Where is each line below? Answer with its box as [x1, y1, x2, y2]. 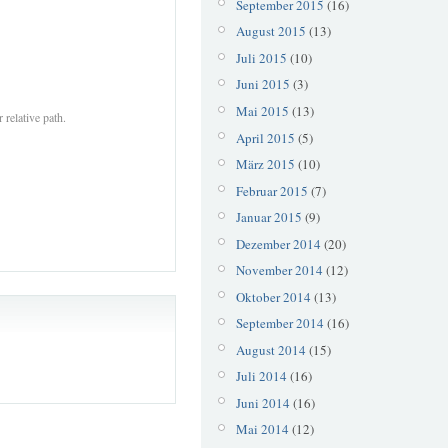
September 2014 [235, 314, 324, 333]
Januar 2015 [235, 208, 302, 227]
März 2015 [235, 155, 295, 174]
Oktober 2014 [235, 287, 311, 306]
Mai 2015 [235, 101, 289, 120]
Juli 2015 [235, 48, 287, 67]
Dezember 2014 [235, 234, 321, 253]
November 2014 [235, 261, 323, 280]
